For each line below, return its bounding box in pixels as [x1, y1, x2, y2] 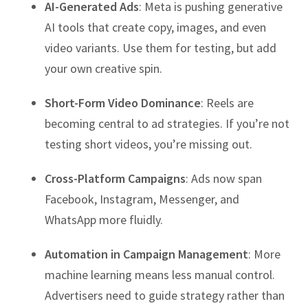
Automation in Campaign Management [45, 246, 248, 263]
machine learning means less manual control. [45, 267, 275, 283]
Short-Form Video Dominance [45, 95, 201, 111]
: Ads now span [186, 170, 262, 187]
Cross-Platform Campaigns [45, 170, 186, 187]
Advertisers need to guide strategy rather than [45, 287, 285, 304]
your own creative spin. [45, 60, 162, 77]
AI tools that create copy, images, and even [45, 19, 266, 36]
